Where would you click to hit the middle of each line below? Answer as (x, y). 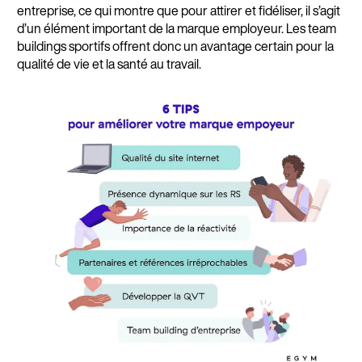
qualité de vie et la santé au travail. (110, 64)
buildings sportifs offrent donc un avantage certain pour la (175, 46)
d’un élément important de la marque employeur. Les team (176, 29)
